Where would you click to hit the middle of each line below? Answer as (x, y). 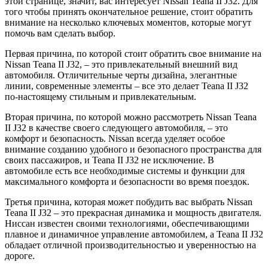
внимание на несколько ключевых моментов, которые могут (128, 22)
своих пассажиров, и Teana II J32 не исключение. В (109, 160)
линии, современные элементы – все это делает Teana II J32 (127, 86)
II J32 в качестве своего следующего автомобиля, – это (116, 127)
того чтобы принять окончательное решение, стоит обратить (129, 11)
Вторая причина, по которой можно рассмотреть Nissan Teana (131, 117)
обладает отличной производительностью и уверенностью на (130, 245)
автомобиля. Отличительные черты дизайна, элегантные (121, 75)
